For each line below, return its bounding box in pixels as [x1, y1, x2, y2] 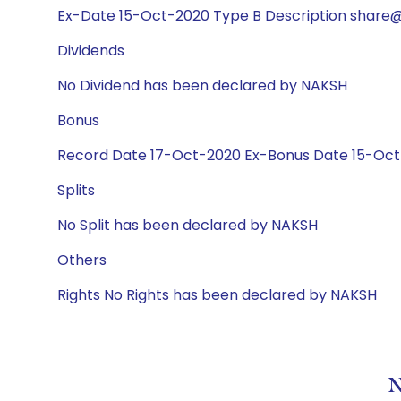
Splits [57, 180, 95, 200]
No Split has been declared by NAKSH [57, 215, 318, 235]
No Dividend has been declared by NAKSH [57, 75, 347, 96]
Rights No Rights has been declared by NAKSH [57, 285, 377, 305]
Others [57, 250, 107, 270]
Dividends [57, 40, 124, 61]
